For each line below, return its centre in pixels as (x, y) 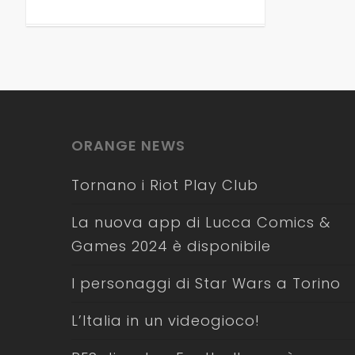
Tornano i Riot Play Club (165, 185)
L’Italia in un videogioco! (166, 321)
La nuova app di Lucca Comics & (201, 222)
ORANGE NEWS (128, 145)
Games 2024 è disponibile (171, 246)
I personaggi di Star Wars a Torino (206, 283)
